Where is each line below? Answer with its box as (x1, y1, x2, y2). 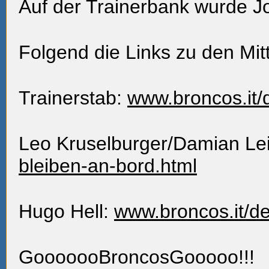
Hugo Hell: (19, 201, 114, 222)
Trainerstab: (19, 87, 127, 109)
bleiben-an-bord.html (19, 155, 197, 177)
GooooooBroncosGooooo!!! (19, 246, 255, 268)
